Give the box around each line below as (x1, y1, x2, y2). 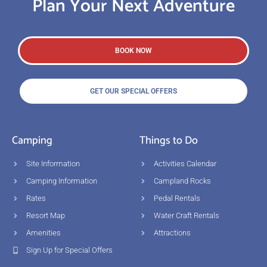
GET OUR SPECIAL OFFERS (90, 87, 177, 96)
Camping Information (26, 176, 97, 186)
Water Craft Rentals (154, 211, 219, 221)
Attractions (154, 228, 191, 238)
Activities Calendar (154, 159, 216, 169)
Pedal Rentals (154, 194, 200, 203)
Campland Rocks (154, 176, 211, 186)
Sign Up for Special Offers (26, 246, 113, 255)
